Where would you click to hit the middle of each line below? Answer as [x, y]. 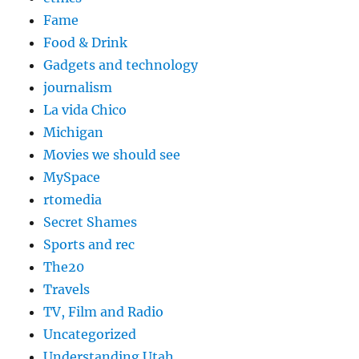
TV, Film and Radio [104, 311]
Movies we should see [112, 154]
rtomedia [73, 199]
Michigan [74, 132]
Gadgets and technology [121, 65]
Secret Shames [91, 222]
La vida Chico [85, 109]
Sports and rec [89, 244]
